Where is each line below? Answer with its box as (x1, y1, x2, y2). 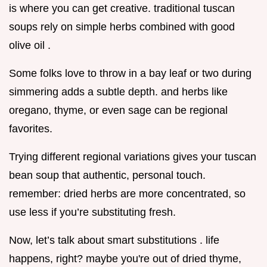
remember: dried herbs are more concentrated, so (9, 188, 246, 200)
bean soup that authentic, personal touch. (9, 169, 206, 182)
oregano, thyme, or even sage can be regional (9, 104, 228, 117)
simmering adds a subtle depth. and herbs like (9, 86, 228, 98)
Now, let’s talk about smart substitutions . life (9, 234, 219, 247)
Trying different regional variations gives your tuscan (9, 151, 256, 163)
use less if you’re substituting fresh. (9, 206, 176, 219)
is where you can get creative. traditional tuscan (9, 2, 235, 15)
